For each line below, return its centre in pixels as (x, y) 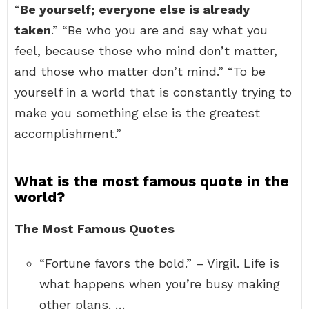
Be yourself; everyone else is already (135, 9)
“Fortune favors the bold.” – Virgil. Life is (159, 263)
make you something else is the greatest (137, 113)
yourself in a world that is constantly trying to (153, 92)
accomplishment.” (68, 133)
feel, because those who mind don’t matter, (146, 51)
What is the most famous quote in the (152, 181)
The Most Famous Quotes (94, 229)
